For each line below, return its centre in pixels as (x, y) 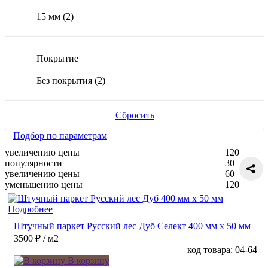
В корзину (87, 260)
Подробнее (30, 209)
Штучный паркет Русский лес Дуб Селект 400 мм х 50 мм (132, 226)
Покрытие (57, 58)
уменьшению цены (44, 184)
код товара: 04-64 (222, 249)
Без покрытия (66, 80)
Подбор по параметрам (60, 135)
